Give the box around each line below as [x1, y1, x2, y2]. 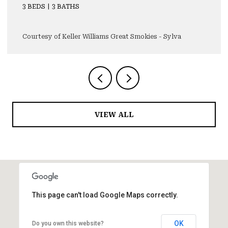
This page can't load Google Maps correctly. [32, 191, 178, 199]
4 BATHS [52, 3, 79, 10]
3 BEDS [22, 3, 45, 10]
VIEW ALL [94, 110, 134, 119]
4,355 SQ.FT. [86, 3, 124, 10]
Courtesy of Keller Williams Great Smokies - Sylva [22, 33, 181, 40]
